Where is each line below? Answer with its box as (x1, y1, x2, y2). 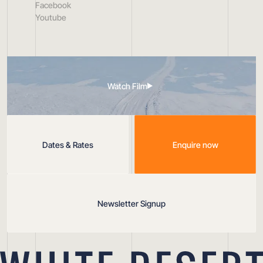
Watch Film (107, 80, 147, 91)
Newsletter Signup (97, 198, 166, 208)
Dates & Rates (42, 139, 93, 150)
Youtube (35, 12, 66, 23)
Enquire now (172, 139, 218, 150)
